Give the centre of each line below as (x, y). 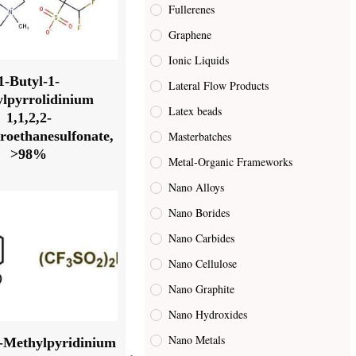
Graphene (190, 35)
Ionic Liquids (199, 60)
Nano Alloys (197, 188)
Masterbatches (200, 137)
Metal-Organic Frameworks (231, 162)
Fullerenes (192, 10)
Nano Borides (199, 213)
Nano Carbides (202, 238)
